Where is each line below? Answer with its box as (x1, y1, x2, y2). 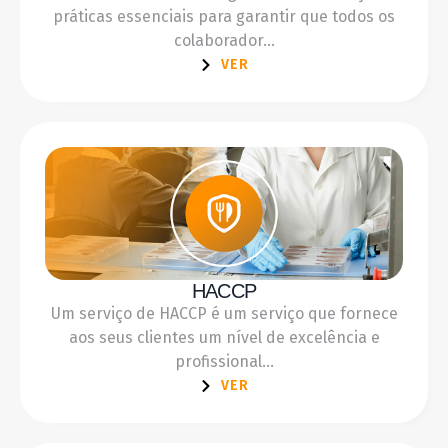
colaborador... (173, 30, 275, 50)
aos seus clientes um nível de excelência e (68, 328, 380, 348)
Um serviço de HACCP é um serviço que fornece (50, 304, 398, 324)
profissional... (174, 352, 274, 372)
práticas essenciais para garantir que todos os (53, 6, 395, 26)
